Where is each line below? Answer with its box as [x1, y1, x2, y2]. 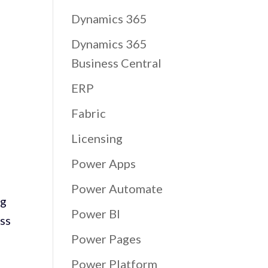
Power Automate [71, 181, 163, 196]
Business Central [71, 56, 162, 70]
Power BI [71, 206, 121, 221]
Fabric [71, 106, 106, 120]
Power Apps [71, 156, 136, 170]
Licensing [71, 131, 123, 145]
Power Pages [71, 232, 142, 246]
